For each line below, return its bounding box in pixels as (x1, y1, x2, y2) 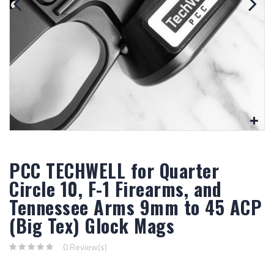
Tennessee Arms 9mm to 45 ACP (9, 193, 262, 221)
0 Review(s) (63, 240, 107, 253)
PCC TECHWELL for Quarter (9, 156, 219, 184)
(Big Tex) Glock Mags (9, 211, 174, 239)
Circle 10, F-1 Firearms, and (9, 174, 221, 202)
